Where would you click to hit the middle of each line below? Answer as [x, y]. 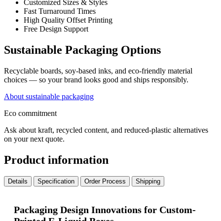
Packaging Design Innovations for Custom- [105, 210]
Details [18, 182]
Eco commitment [30, 113]
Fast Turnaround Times [60, 11]
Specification [56, 182]
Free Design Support [56, 29]
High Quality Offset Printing [68, 20]
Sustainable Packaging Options [82, 50]
